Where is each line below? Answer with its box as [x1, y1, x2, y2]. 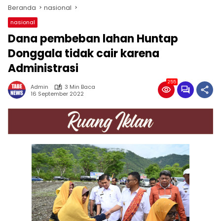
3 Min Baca [65, 83, 95, 91]
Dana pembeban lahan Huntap [8, 31, 178, 46]
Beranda [8, 3, 36, 12]
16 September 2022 [31, 89, 84, 98]
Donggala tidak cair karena [8, 46, 159, 61]
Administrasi [8, 61, 78, 76]
